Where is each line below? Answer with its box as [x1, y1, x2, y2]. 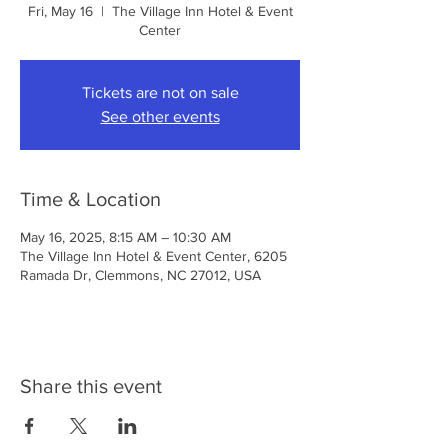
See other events [100, 108, 220, 125]
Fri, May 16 [27, 3, 93, 19]
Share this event [20, 375, 162, 397]
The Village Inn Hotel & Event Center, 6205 [20, 248, 287, 264]
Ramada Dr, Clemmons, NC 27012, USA [20, 267, 261, 283]
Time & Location [20, 188, 161, 210]
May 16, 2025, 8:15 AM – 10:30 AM [20, 229, 231, 245]
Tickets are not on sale [81, 84, 239, 101]
